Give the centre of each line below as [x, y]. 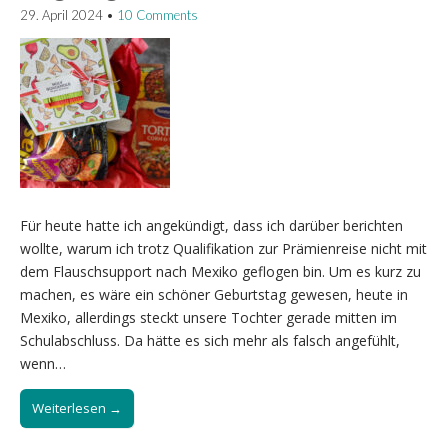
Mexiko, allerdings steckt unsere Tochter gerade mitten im [208, 318]
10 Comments [157, 14]
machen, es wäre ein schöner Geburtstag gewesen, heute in [214, 295]
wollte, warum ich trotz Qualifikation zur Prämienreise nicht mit [223, 249]
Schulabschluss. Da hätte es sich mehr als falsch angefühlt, [210, 341]
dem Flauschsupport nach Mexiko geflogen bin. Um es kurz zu [220, 272]
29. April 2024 [61, 14]
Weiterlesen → [77, 408]
